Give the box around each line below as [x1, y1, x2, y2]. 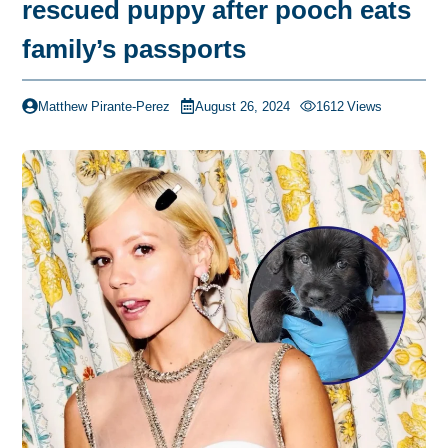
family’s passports [22, 34, 246, 65]
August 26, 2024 [195, 98, 291, 114]
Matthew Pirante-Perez [37, 98, 170, 114]
